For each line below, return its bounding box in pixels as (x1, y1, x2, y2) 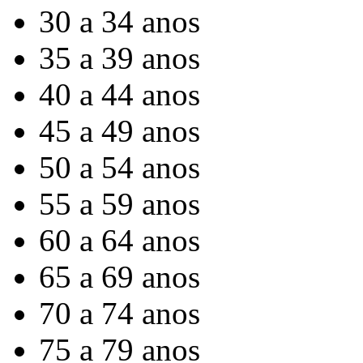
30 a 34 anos (39, 4, 200, 39)
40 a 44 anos (39, 77, 200, 112)
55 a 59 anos (39, 186, 200, 221)
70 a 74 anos (39, 296, 200, 331)
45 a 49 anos (39, 113, 200, 148)
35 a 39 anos (39, 41, 200, 75)
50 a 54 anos (39, 150, 200, 185)
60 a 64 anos (39, 223, 200, 258)
